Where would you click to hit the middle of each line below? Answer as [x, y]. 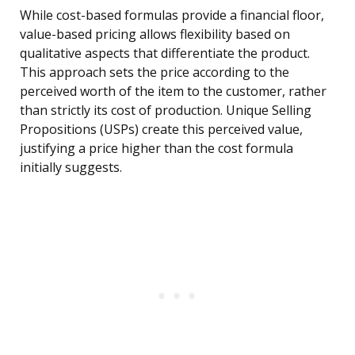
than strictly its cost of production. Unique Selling [166, 111]
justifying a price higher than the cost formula [157, 149]
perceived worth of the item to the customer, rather [173, 92]
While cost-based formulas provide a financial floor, [172, 15]
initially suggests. [71, 168]
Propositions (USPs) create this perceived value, [161, 130]
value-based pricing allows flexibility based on [155, 34]
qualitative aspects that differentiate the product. [165, 53]
